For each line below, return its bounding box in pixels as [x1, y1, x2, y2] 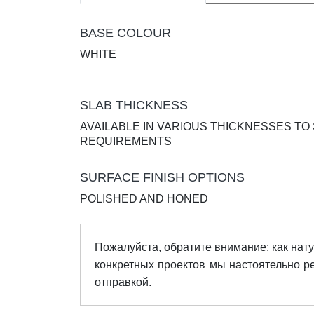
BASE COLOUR [80, 25, 171, 40]
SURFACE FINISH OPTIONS [80, 170, 245, 184]
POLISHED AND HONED [80, 192, 208, 205]
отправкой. [95, 275, 151, 288]
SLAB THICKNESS [80, 97, 188, 112]
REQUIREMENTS [80, 135, 172, 147]
